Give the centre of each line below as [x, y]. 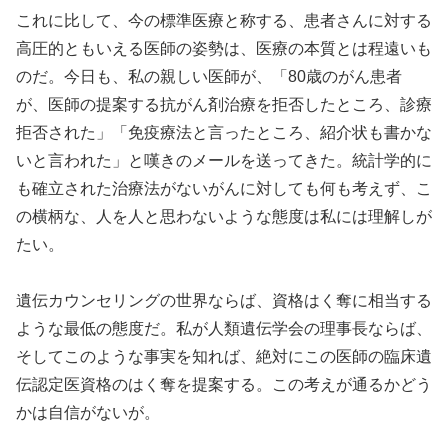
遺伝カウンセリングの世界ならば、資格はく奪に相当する [224, 301]
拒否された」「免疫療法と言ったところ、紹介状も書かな [224, 132]
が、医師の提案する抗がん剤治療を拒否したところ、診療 [224, 104]
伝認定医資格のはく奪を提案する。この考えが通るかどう [224, 385]
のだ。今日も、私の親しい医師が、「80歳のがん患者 [209, 76]
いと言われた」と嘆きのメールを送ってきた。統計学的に [224, 160]
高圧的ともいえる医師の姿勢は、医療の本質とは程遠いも [224, 48]
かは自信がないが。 [88, 413]
